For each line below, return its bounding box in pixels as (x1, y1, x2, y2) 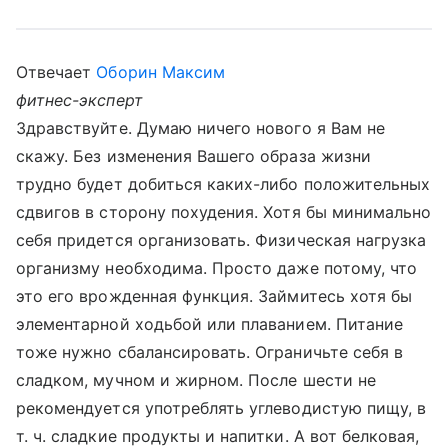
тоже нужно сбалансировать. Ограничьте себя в (16, 342, 404, 362)
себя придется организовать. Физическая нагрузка (16, 230, 427, 250)
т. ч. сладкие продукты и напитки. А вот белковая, (16, 426, 420, 446)
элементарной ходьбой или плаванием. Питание (16, 314, 404, 334)
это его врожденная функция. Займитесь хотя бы (16, 286, 413, 306)
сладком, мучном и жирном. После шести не (16, 370, 376, 390)
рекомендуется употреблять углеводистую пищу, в (16, 398, 427, 418)
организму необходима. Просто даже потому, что (16, 258, 418, 278)
